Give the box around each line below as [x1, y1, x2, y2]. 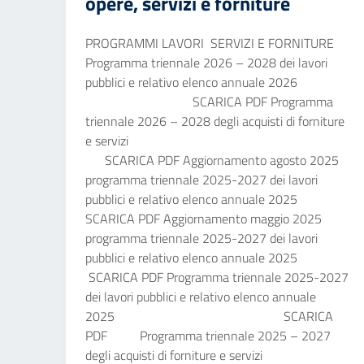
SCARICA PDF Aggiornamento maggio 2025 [85, 209, 322, 228]
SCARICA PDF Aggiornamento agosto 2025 [85, 150, 339, 170]
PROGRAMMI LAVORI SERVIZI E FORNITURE [85, 33, 334, 53]
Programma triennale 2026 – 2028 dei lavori [85, 53, 327, 72]
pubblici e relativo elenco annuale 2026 [85, 72, 346, 92]
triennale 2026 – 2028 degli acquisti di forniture [85, 111, 344, 131]
